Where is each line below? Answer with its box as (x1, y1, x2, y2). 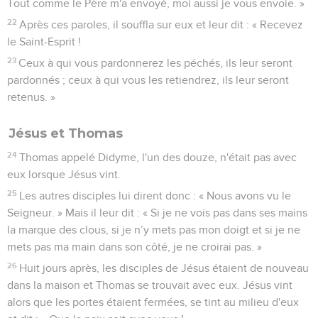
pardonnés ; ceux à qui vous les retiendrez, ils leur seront (7, 74, 289, 86)
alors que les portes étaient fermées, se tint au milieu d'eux (7, 296, 299, 308)
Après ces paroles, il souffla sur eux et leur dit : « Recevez (19, 18, 304, 31)
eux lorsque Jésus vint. (7, 168, 121, 180)
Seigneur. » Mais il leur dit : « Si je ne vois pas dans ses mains (7, 207, 307, 219)
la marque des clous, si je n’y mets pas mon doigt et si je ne (7, 224, 300, 236)
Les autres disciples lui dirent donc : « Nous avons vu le (19, 190, 292, 202)
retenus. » (7, 91, 55, 103)
